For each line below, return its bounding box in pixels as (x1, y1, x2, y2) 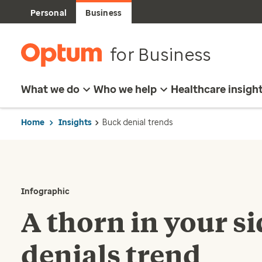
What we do (21, 83, 80, 96)
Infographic (21, 187, 70, 196)
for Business (109, 44, 212, 65)
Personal (30, 8, 67, 18)
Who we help (94, 83, 157, 96)
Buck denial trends (102, 117, 173, 127)
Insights (58, 117, 92, 127)
